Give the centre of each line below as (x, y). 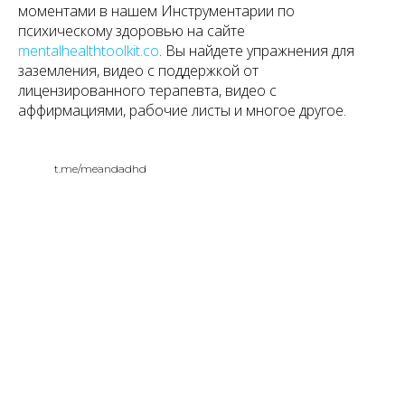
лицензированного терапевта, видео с (147, 90)
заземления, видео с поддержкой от (138, 70)
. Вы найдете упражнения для (257, 50)
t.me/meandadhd (100, 168)
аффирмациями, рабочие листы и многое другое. (182, 110)
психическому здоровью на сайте (132, 30)
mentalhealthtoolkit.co (89, 50)
